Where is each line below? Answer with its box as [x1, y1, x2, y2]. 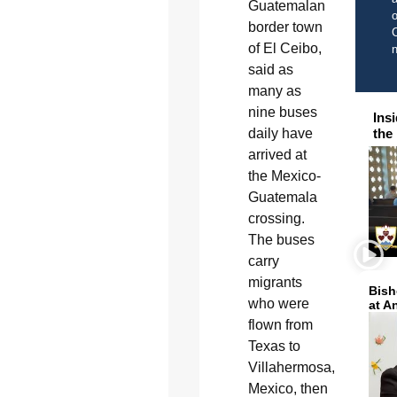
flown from [247, 317, 313, 333]
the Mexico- [247, 168, 321, 184]
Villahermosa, [247, 360, 335, 376]
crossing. [247, 211, 305, 227]
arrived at [247, 147, 307, 163]
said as [247, 62, 293, 78]
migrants [247, 275, 302, 291]
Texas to [247, 339, 300, 354]
